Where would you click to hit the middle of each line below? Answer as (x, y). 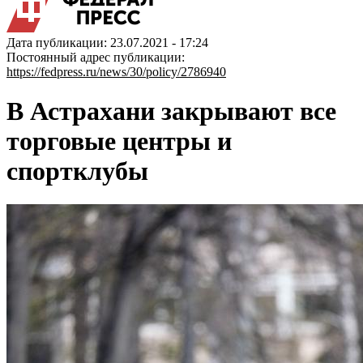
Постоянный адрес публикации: (96, 57)
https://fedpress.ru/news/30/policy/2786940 (116, 72)
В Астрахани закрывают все (171, 111)
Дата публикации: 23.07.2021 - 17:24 (107, 43)
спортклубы (77, 171)
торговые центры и (119, 141)
